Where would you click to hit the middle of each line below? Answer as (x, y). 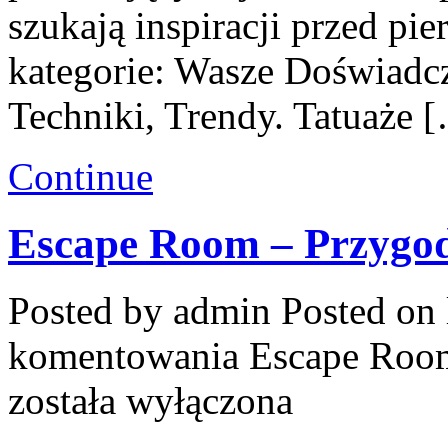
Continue (80, 177)
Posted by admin (144, 311)
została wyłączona (150, 401)
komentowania (128, 356)
